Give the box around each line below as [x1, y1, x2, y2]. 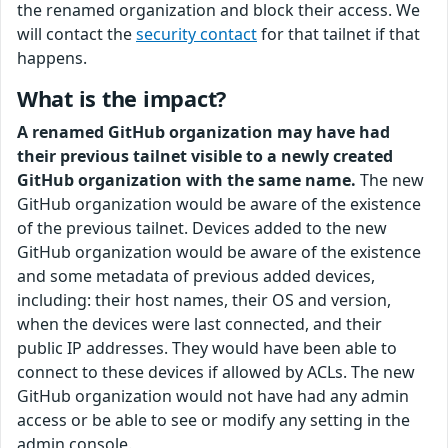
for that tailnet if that [257, 23, 420, 45]
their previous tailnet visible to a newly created [17, 145, 393, 167]
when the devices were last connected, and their [17, 313, 382, 335]
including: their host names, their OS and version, [17, 289, 391, 311]
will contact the [17, 23, 136, 45]
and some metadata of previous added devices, [17, 265, 375, 287]
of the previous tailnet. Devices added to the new [17, 217, 387, 239]
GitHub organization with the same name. [17, 169, 356, 191]
